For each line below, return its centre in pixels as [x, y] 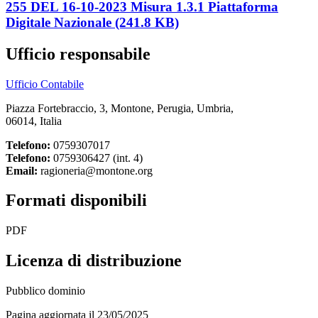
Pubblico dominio [45, 291]
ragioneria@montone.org [95, 170]
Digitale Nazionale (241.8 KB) [92, 22]
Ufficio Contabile [45, 84]
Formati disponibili [76, 201]
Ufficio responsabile [78, 54]
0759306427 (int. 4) [97, 158]
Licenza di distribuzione [94, 261]
